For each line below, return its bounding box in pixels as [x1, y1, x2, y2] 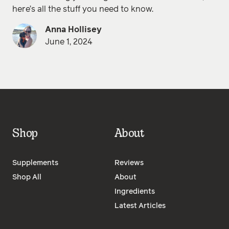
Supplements [12, 159, 58, 167]
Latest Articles [114, 202, 166, 210]
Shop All [12, 174, 41, 181]
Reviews [114, 159, 144, 167]
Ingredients [114, 188, 155, 196]
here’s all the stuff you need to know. [12, 5, 153, 14]
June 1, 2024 [45, 38, 93, 47]
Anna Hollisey [45, 26, 102, 34]
